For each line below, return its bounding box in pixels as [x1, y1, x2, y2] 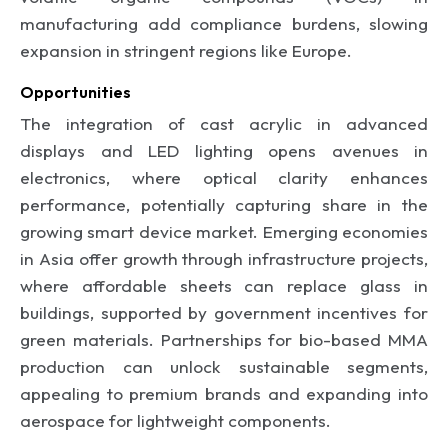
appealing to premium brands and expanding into [20, 382, 428, 404]
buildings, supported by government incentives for [20, 301, 428, 323]
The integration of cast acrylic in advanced [20, 112, 428, 134]
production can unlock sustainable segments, [20, 355, 428, 377]
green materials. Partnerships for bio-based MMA [20, 328, 428, 350]
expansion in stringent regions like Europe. [20, 39, 352, 61]
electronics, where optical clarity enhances [20, 166, 428, 188]
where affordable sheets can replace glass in [20, 274, 428, 296]
